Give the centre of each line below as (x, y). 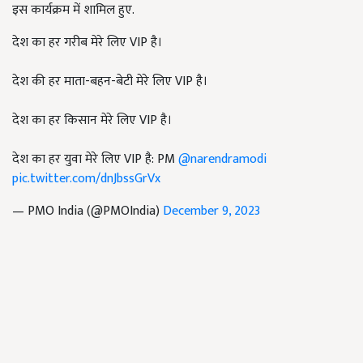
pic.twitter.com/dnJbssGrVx (86, 179)
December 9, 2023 (211, 211)
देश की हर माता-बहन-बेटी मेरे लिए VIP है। (110, 82)
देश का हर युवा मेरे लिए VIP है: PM (95, 160)
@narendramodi (222, 160)
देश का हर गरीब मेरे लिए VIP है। (87, 43)
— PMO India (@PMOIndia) (88, 211)
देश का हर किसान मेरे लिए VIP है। (92, 121)
